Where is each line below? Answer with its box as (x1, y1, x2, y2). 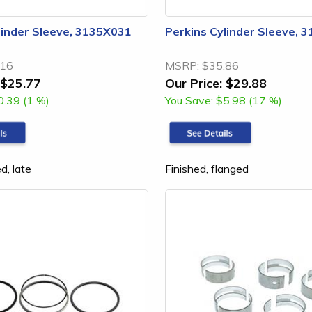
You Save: (165, 93, 213, 107)
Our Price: (165, 75, 222, 91)
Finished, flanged (165, 161, 249, 175)
